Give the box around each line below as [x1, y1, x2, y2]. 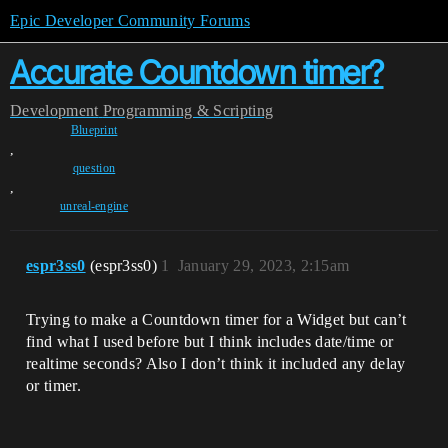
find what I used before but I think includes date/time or [26, 333, 394, 350]
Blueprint [70, 123, 118, 137]
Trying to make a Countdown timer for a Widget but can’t [26, 311, 407, 328]
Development [10, 102, 99, 119]
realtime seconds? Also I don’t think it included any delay [26, 355, 406, 372]
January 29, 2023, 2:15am [177, 257, 350, 274]
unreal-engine [59, 199, 129, 213]
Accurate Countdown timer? [10, 53, 384, 92]
